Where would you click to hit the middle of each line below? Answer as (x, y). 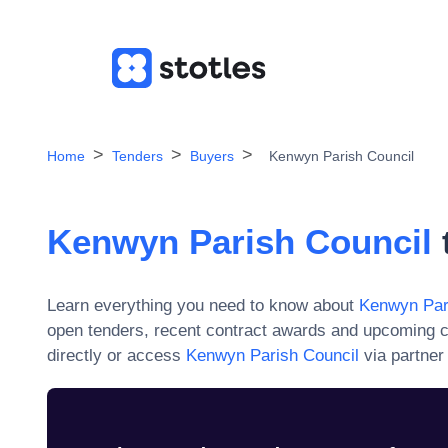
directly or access (114, 355)
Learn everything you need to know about (200, 305)
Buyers (212, 156)
